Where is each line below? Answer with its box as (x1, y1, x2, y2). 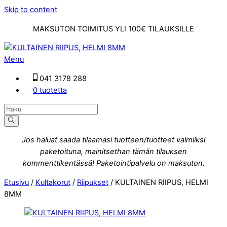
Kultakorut (35, 177, 70, 187)
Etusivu (4, 177, 29, 187)
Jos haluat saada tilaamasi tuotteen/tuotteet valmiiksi (22, 135, 205, 145)
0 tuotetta (32, 85, 67, 95)
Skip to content (4, 5, 57, 14)
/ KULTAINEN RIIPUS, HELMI (108, 177, 208, 187)
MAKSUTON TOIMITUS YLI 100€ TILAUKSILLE (33, 24, 194, 33)
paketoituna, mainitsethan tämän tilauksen (40, 147, 187, 157)
